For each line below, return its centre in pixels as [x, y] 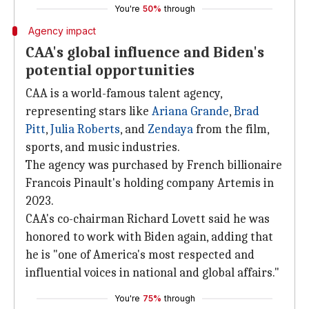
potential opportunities [110, 70]
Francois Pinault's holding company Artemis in [150, 183]
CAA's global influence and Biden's [145, 52]
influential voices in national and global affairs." [152, 273]
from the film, [231, 129]
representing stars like [89, 111]
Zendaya [170, 129]
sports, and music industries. [103, 147]
